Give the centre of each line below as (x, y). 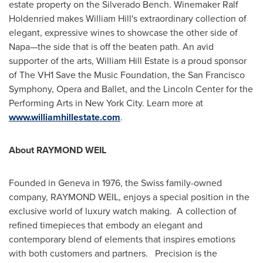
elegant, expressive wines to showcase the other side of (123, 33)
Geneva (74, 183)
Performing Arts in (47, 103)
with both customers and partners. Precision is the (113, 253)
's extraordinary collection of (189, 18)
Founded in (33, 183)
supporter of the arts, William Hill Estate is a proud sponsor (128, 61)
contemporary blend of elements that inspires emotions (122, 239)
